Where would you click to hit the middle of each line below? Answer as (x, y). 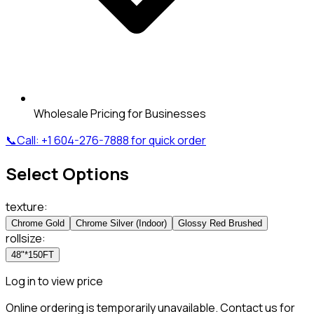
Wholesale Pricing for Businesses (120, 113)
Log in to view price (54, 281)
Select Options (67, 173)
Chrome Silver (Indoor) (121, 223)
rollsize (24, 238)
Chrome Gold (38, 223)
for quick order (169, 140)
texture (25, 206)
